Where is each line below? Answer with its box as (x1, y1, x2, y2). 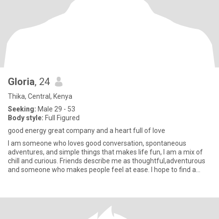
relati (8, 175, 23, 182)
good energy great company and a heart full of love (8, 127, 165, 134)
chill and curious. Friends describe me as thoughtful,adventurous (8, 157, 205, 165)
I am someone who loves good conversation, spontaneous (8, 139, 186, 147)
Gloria (8, 76, 35, 88)
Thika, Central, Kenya (8, 92, 72, 100)
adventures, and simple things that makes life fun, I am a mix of (8, 148, 203, 156)
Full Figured (44, 114, 80, 122)
